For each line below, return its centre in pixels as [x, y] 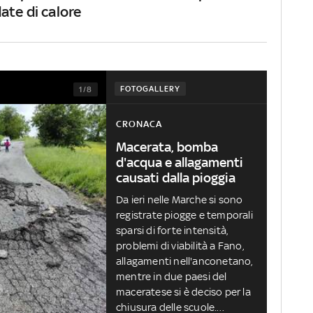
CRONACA [139, 124]
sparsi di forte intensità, [172, 231]
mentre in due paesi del [172, 277]
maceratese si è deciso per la [183, 292]
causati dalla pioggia [176, 178]
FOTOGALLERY [150, 88]
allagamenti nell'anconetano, [184, 261]
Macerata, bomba [167, 147]
